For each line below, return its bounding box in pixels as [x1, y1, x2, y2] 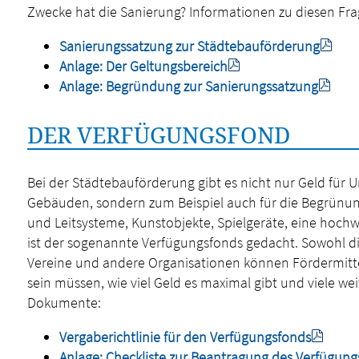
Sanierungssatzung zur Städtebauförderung [58, 37, 320, 55]
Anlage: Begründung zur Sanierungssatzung [58, 77, 318, 95]
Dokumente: [26, 293, 101, 312]
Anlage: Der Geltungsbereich [58, 57, 228, 75]
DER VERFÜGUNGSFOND [26, 119, 290, 150]
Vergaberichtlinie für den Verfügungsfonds [58, 328, 311, 346]
